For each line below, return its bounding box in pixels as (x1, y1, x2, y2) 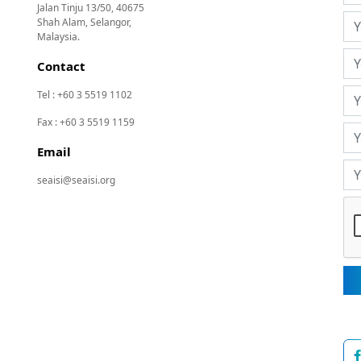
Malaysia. (37, 29, 80, 44)
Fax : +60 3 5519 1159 (37, 114, 135, 129)
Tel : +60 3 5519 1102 (37, 87, 132, 102)
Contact (37, 57, 85, 74)
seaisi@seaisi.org (37, 172, 115, 187)
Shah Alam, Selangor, (37, 15, 131, 29)
